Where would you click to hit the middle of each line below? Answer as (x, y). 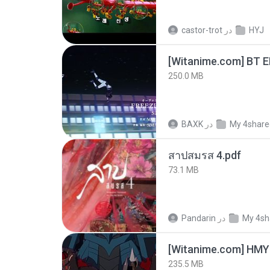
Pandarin (199, 218)
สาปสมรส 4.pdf (205, 155)
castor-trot (202, 30)
